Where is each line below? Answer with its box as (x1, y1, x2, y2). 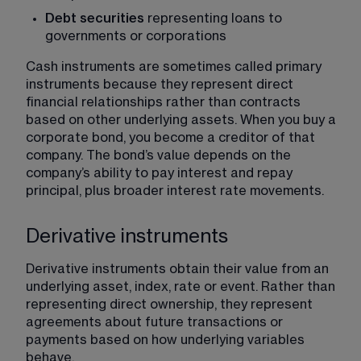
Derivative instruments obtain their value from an (26, 262, 332, 276)
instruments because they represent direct (26, 77, 297, 91)
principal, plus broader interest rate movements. (26, 184, 324, 197)
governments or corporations (45, 29, 226, 43)
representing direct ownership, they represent (26, 297, 316, 311)
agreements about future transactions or (26, 315, 286, 329)
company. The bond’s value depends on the (26, 148, 294, 162)
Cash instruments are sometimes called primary (26, 60, 325, 73)
